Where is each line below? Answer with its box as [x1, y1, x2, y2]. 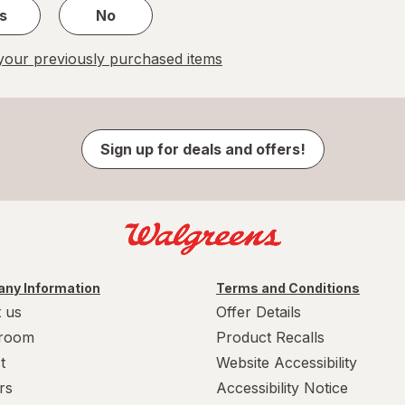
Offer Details [216, 302, 301, 321]
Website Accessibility [216, 353, 357, 372]
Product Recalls [216, 327, 325, 346]
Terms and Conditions [216, 279, 360, 296]
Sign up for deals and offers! [99, 139, 306, 158]
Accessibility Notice [216, 378, 348, 397]
